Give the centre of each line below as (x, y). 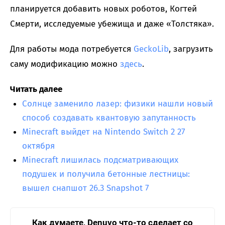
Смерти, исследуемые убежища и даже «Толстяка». (112, 24)
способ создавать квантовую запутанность (109, 118)
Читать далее (36, 89)
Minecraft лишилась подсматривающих (100, 160)
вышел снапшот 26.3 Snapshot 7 (86, 188)
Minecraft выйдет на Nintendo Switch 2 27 (104, 132)
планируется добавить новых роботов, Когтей (103, 9)
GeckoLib (151, 49)
